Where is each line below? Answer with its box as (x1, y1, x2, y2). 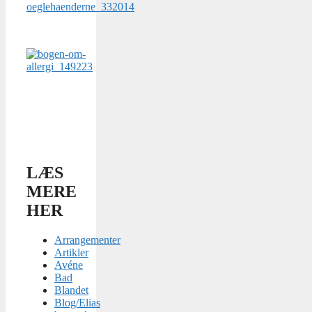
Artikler (54, 246, 88, 258)
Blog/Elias (54, 296, 100, 309)
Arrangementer (54, 233, 120, 246)
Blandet (54, 283, 88, 296)
